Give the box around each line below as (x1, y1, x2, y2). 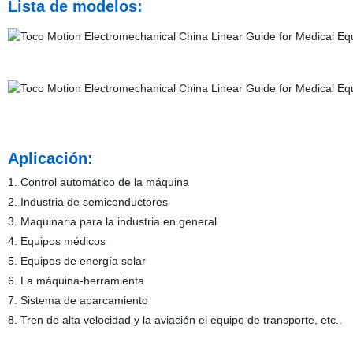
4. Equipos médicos (7, 235, 106, 247)
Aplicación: (7, 150, 93, 167)
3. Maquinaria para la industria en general (7, 215, 217, 228)
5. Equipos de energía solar (7, 255, 146, 267)
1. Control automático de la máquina (7, 176, 189, 188)
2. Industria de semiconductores (7, 195, 168, 208)
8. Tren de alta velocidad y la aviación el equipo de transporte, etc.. (7, 314, 342, 326)
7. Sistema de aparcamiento (7, 294, 148, 307)
